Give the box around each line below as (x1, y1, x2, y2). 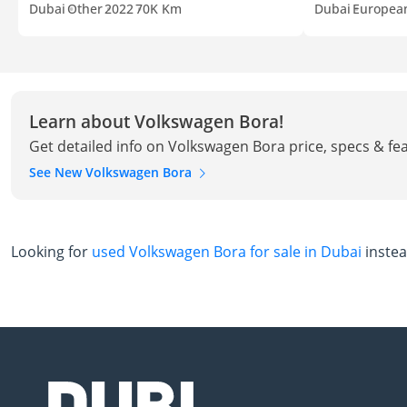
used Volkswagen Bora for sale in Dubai (92, 242, 362, 263)
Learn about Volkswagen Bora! (29, 109, 283, 133)
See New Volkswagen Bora (29, 163, 195, 181)
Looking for (11, 242, 92, 263)
